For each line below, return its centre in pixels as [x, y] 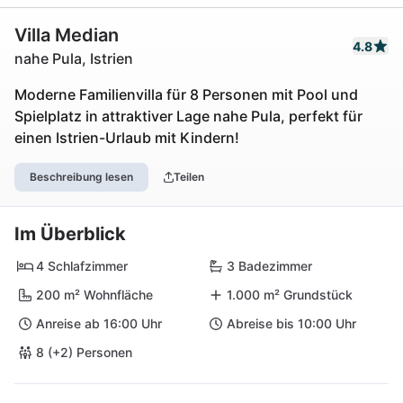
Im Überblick [70, 234]
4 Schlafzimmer [82, 266]
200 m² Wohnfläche [94, 295]
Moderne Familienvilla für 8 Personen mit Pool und [186, 94]
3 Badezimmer [269, 266]
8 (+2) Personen [84, 352]
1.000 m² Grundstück [290, 295]
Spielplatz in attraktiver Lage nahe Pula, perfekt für [188, 116]
